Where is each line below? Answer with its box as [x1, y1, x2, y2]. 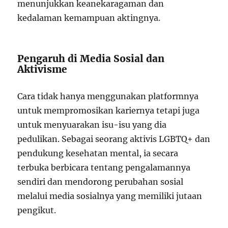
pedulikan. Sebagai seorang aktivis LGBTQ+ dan [17, 134, 211, 144]
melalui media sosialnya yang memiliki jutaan [17, 191, 203, 201]
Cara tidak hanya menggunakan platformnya [17, 91, 199, 101]
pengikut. [17, 205, 56, 215]
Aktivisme [17, 63, 68, 75]
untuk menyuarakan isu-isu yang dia [17, 120, 167, 130]
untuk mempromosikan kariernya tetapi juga [17, 105, 200, 116]
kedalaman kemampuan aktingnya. [17, 13, 161, 23]
